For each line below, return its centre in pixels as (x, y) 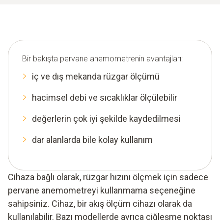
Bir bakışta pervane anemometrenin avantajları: (102, 58)
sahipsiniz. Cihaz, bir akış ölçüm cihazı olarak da (100, 203)
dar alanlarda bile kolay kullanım (92, 139)
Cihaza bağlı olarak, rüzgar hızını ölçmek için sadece (108, 177)
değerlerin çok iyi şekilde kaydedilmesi (106, 118)
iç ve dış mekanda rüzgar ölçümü (96, 76)
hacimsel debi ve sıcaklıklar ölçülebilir (105, 97)
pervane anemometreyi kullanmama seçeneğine (102, 190)
